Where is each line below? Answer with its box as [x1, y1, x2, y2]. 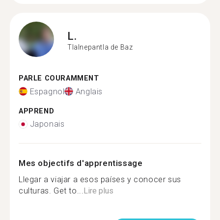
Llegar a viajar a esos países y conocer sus [19, 175, 181, 184]
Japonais [29, 119, 65, 129]
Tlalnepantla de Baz [67, 43, 133, 51]
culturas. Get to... [19, 186, 84, 195]
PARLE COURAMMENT [19, 74, 99, 82]
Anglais [75, 86, 103, 96]
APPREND [19, 107, 55, 115]
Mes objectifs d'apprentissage [19, 158, 143, 168]
